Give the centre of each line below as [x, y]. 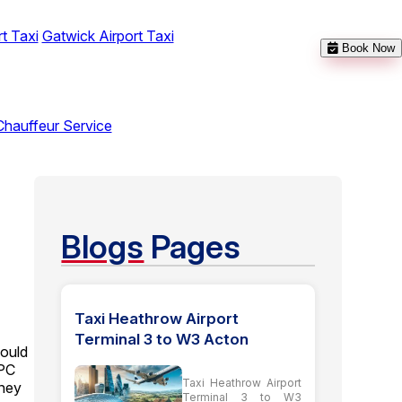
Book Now [368, 48]
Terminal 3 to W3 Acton [162, 339]
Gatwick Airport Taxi [108, 36]
